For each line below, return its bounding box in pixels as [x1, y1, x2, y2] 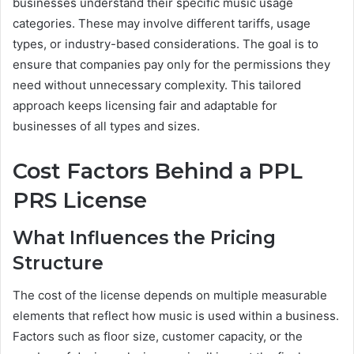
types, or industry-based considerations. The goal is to [13, 36, 318, 51]
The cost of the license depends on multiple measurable [13, 287, 327, 303]
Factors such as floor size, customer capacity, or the [13, 328, 303, 344]
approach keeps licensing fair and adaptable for [13, 97, 277, 113]
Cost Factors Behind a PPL [13, 157, 303, 184]
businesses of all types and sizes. [13, 118, 200, 134]
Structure [13, 252, 104, 275]
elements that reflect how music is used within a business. [13, 307, 339, 323]
